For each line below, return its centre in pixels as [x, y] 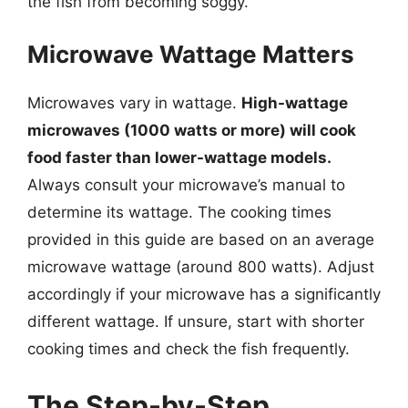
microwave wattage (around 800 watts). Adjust [201, 267]
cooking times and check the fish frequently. [189, 349]
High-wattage [295, 103]
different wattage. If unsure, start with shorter [196, 321]
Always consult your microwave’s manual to [186, 185]
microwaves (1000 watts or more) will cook [192, 130]
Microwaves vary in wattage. [134, 103]
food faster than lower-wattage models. [179, 158]
